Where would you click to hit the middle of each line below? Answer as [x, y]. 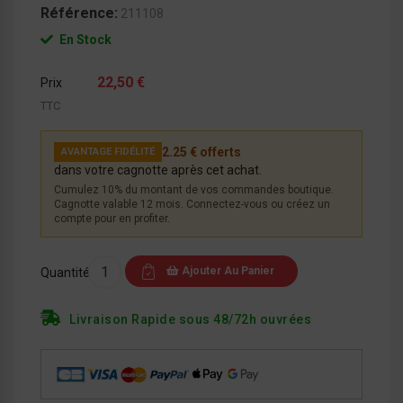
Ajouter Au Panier [228, 270]
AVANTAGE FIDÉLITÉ [108, 151]
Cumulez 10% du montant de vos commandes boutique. [194, 189]
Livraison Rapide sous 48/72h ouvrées [188, 319]
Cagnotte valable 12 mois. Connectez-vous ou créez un [192, 204]
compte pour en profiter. [112, 218]
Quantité [65, 272]
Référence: [79, 13]
